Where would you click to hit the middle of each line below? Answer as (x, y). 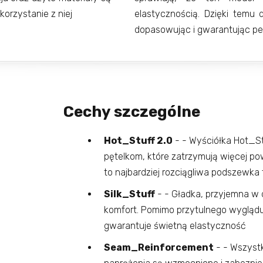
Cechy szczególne (131, 112)
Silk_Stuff (129, 194)
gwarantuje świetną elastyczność (175, 226)
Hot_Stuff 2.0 (138, 141)
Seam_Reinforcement (159, 248)
